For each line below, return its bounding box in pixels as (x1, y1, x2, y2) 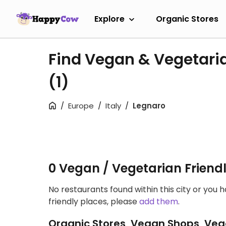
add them (139, 196, 178, 207)
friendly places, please (48, 196, 139, 207)
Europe (68, 100, 94, 111)
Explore (94, 13, 125, 25)
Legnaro (133, 100, 165, 111)
